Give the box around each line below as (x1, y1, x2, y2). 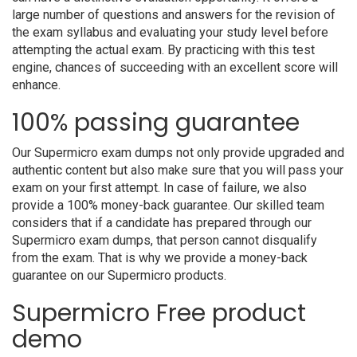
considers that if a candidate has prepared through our (12, 215, 312, 230)
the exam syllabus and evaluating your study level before (12, 25, 328, 40)
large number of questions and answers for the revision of (12, 7, 335, 22)
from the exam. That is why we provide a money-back (12, 250, 308, 265)
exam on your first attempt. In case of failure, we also (12, 180, 307, 195)
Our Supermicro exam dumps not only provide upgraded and (12, 145, 344, 160)
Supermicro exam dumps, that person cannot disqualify (12, 233, 317, 248)
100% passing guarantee (12, 106, 300, 139)
